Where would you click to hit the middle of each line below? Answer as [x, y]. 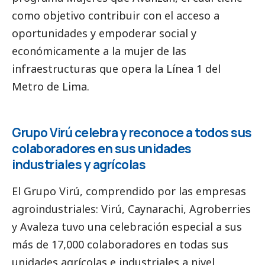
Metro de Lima [49, 86]
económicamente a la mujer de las [99, 51]
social [174, 33]
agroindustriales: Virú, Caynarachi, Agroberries [131, 209]
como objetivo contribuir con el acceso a [116, 15]
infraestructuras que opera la [89, 68]
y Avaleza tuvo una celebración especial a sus [127, 226]
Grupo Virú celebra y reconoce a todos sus [132, 132]
